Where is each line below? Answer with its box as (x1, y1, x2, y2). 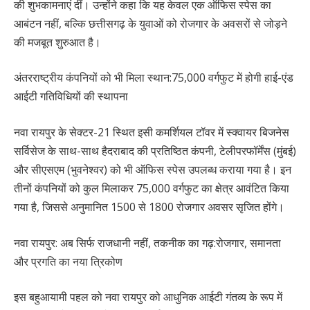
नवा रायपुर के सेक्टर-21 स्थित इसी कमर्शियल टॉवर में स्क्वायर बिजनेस (14, 125, 289, 140)
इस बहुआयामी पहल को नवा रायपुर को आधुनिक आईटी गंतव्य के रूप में (14, 289, 282, 305)
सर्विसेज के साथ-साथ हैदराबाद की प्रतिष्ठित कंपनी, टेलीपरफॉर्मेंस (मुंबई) (14, 143, 296, 159)
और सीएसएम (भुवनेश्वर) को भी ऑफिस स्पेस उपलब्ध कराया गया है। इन (14, 162, 291, 178)
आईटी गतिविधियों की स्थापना (14, 89, 128, 104)
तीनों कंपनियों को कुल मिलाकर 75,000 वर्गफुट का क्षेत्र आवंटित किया (14, 181, 289, 197)
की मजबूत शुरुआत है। (14, 34, 101, 50)
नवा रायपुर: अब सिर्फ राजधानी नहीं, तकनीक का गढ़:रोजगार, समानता (14, 235, 281, 250)
